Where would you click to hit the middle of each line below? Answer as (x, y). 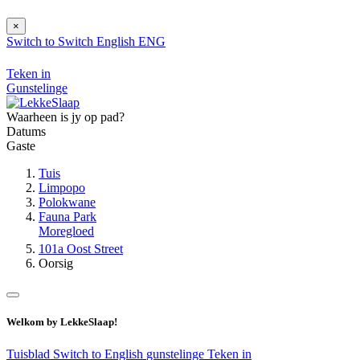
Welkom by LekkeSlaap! (62, 322)
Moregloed (66, 231)
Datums (26, 132)
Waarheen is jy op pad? (65, 117)
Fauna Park (67, 217)
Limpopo (62, 188)
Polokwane (67, 202)
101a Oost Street (81, 249)
